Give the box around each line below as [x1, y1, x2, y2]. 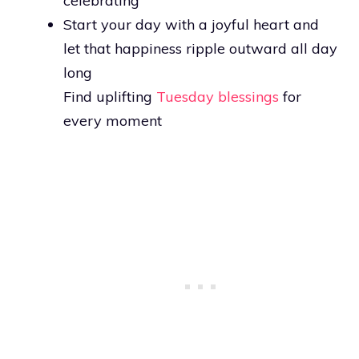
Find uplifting [63, 87, 156, 106]
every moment [63, 111, 162, 130]
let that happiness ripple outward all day [63, 38, 337, 58]
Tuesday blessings [156, 87, 279, 106]
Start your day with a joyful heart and [63, 14, 319, 34]
